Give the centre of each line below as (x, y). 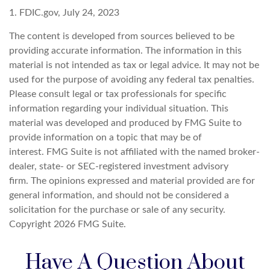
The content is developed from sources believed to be (122, 36)
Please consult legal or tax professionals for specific (118, 94)
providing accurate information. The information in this (125, 51)
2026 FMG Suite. (90, 224)
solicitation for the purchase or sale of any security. (117, 210)
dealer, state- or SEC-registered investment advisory (119, 167)
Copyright (31, 224)
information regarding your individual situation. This (119, 109)
